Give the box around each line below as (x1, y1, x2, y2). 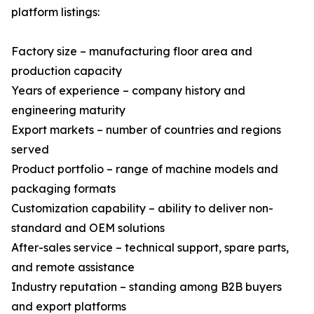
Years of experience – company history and (11, 83, 245, 97)
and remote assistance (11, 260, 135, 274)
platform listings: (11, 5, 100, 19)
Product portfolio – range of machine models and (11, 162, 278, 176)
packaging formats (11, 182, 116, 196)
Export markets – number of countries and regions (11, 123, 281, 137)
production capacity (11, 64, 122, 78)
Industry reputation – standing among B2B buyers (11, 280, 282, 294)
